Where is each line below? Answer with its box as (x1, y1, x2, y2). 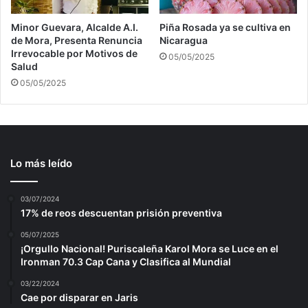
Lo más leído (10, 156, 72, 170)
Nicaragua (159, 34, 208, 46)
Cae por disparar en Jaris (21, 291, 138, 303)
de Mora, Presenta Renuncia (11, 34, 142, 46)
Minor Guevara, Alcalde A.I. (11, 21, 138, 33)
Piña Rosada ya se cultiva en (159, 21, 291, 33)
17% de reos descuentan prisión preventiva (21, 206, 222, 219)
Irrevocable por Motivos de (11, 47, 137, 59)
